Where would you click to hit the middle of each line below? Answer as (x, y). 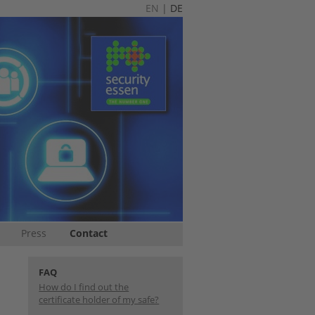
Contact (88, 233)
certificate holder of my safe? (99, 300)
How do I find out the (84, 287)
